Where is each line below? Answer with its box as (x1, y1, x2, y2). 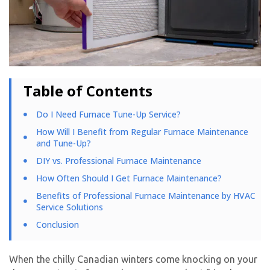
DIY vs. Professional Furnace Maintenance (36, 155, 201, 167)
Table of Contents (24, 81, 152, 101)
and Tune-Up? (36, 137, 91, 149)
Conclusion (36, 219, 79, 231)
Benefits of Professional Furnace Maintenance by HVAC (36, 190, 256, 202)
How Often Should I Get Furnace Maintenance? (36, 172, 222, 184)
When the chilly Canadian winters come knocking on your (9, 254, 257, 265)
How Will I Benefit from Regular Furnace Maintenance (36, 126, 248, 138)
